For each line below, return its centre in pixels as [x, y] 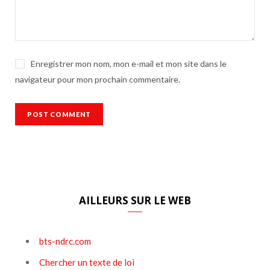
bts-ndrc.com [65, 241]
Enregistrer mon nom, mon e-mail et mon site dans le [129, 64]
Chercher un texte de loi [87, 262]
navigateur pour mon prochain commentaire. [98, 80]
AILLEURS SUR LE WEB [135, 201]
